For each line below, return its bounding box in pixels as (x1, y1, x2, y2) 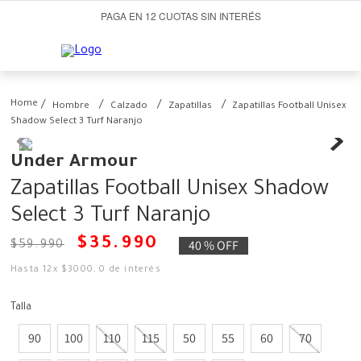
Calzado (110, 102, 147, 113)
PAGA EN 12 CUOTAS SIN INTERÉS (100, 9, 261, 23)
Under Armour (10, 154, 138, 174)
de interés (106, 265, 161, 276)
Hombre (52, 102, 89, 113)
